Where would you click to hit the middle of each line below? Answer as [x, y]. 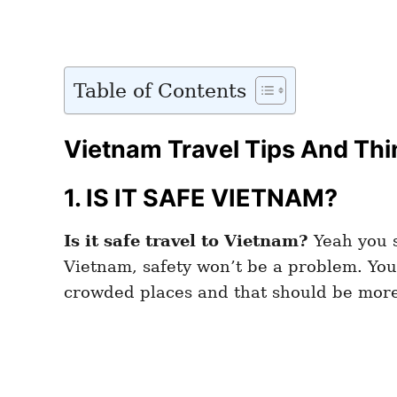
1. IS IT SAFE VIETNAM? [201, 198]
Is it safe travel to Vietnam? [186, 240]
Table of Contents [160, 90]
